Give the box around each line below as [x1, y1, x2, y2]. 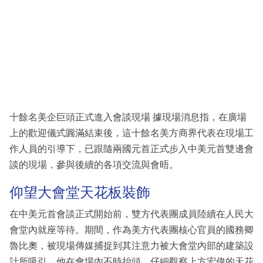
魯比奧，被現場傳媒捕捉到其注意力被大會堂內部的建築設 [9, 241, 254, 251]
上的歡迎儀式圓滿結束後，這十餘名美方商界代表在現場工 [9, 127, 254, 138]
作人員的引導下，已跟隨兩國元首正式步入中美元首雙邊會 [9, 143, 254, 154]
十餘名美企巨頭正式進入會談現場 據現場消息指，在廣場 [9, 112, 247, 122]
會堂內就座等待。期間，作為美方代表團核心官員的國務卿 [9, 225, 254, 235]
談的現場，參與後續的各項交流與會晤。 [9, 159, 178, 170]
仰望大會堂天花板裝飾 [9, 184, 150, 200]
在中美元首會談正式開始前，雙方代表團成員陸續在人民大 [9, 209, 254, 220]
